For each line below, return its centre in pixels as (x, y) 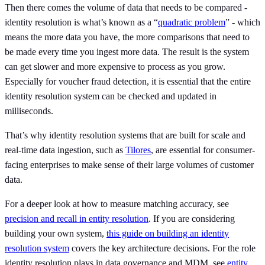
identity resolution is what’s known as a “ (81, 22)
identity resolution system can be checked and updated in (111, 96)
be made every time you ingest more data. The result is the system (127, 51)
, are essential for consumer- (203, 150)
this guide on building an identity (168, 233)
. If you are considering (192, 218)
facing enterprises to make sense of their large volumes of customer (129, 164)
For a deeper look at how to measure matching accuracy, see (117, 203)
